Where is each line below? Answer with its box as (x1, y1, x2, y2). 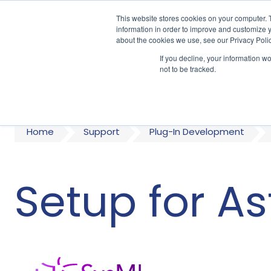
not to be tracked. (160, 64, 216, 74)
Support (83, 125, 120, 139)
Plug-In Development (149, 125, 244, 139)
